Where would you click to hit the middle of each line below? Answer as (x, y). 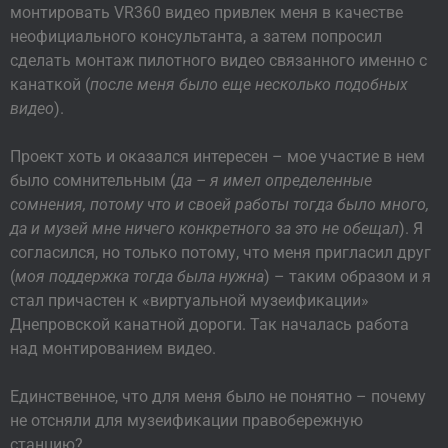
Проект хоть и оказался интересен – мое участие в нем (217, 157)
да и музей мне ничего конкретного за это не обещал (204, 229)
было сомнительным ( (92, 181)
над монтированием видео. (113, 349)
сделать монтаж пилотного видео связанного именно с (218, 61)
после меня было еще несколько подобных (249, 85)
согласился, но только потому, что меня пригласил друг (220, 253)
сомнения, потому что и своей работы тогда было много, (219, 205)
